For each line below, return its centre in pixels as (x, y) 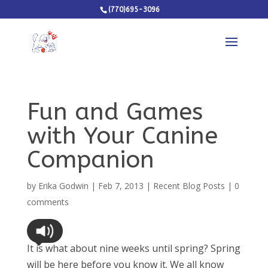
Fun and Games (115, 112)
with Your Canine (122, 135)
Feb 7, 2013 (121, 186)
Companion (90, 159)
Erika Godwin (63, 186)
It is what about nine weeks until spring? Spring (133, 248)
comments (48, 202)
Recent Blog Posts (189, 186)
